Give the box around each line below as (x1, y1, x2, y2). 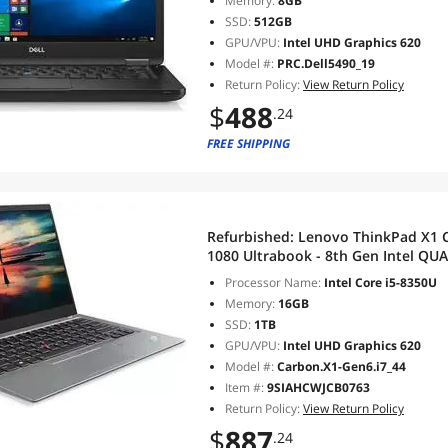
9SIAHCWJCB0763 (267, 379, 370, 396)
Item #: (225, 379, 267, 396)
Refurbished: (207, 227, 298, 246)
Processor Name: (225, 274, 321, 291)
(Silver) (207, 284, 253, 303)
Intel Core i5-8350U (321, 274, 437, 291)
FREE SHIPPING (207, 135, 290, 152)
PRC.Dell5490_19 (277, 55, 375, 72)
